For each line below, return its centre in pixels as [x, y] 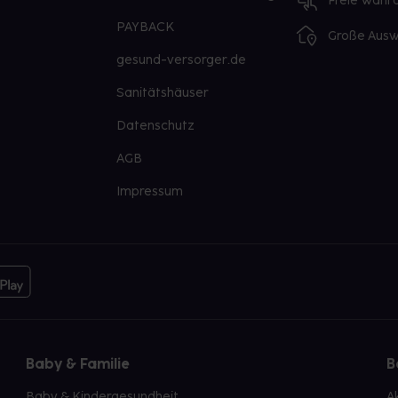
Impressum [149, 191]
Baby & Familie [78, 364]
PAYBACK [145, 27]
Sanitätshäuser [162, 93]
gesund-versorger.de [181, 60]
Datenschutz [155, 126]
